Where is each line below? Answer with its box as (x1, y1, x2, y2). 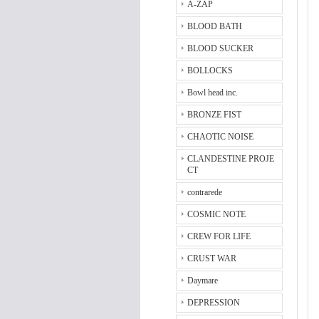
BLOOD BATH (187, 21, 242, 31)
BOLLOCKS (187, 66, 233, 75)
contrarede (187, 187, 222, 197)
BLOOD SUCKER (187, 43, 253, 53)
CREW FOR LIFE (187, 231, 251, 241)
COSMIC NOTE (187, 209, 246, 219)
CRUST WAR (187, 253, 236, 263)
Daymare (187, 276, 218, 286)
